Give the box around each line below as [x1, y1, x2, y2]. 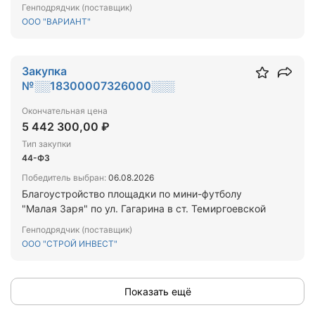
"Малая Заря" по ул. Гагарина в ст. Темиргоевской [22, 202, 266, 214]
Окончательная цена [22, 105, 108, 116]
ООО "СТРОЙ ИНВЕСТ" [22, 238, 117, 249]
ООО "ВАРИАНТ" [22, 16, 91, 27]
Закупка [22, 64, 67, 78]
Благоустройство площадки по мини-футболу [22, 188, 242, 200]
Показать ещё [124, 285, 191, 297]
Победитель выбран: [22, 172, 106, 183]
